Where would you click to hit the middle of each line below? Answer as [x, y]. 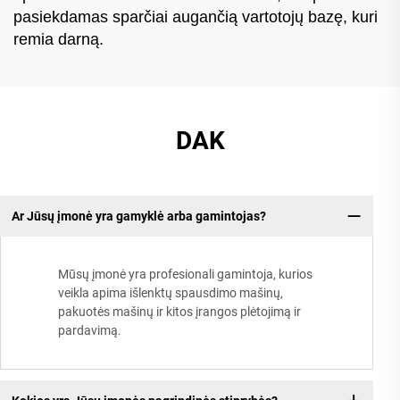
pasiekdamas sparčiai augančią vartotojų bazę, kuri [196, 17]
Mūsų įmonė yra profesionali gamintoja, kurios [185, 275]
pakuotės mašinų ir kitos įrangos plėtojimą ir [179, 312]
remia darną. [58, 39]
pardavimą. [90, 331]
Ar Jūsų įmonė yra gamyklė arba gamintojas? [138, 216]
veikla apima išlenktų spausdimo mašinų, [171, 293]
